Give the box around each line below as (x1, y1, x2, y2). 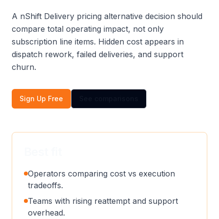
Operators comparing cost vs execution (28, 169, 175, 178)
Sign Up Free (20, 94, 63, 103)
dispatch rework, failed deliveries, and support (12, 49, 183, 59)
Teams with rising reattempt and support (28, 196, 178, 206)
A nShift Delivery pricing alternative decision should (12, 11, 202, 21)
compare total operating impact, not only (12, 24, 164, 34)
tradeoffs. (28, 180, 63, 190)
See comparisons (79, 94, 138, 103)
